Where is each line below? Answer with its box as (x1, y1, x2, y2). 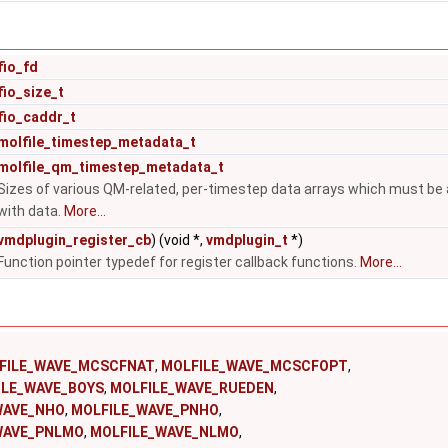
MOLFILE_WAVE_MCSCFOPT (161, 358, 348, 374)
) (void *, (151, 232, 206, 248)
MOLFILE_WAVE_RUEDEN (110, 380, 274, 396)
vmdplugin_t (206, 232, 288, 248)
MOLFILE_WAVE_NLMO (90, 424, 239, 440)
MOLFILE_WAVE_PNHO (71, 402, 219, 418)
